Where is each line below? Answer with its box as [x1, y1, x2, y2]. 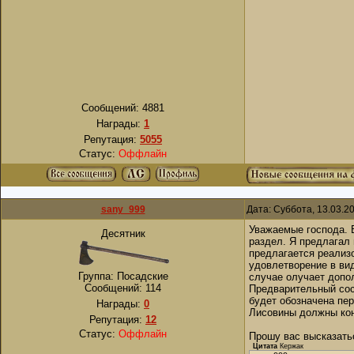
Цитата [253, 342, 277, 350]
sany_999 [100, 204, 145, 215]
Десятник [100, 228, 145, 239]
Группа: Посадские [77, 270, 168, 282]
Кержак [280, 342, 303, 350]
